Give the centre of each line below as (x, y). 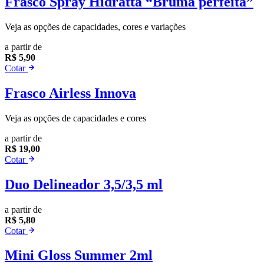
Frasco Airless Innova (70, 93)
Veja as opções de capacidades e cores (75, 118)
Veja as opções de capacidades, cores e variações (95, 27)
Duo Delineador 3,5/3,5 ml (84, 184)
